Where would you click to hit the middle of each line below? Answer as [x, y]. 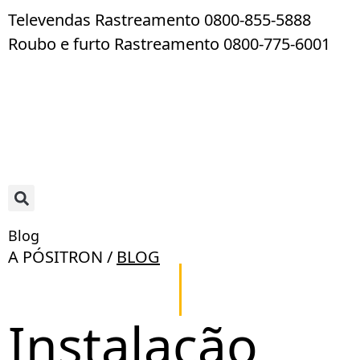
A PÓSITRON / [62, 257]
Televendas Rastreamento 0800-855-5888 [160, 20]
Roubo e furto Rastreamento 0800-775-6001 [169, 44]
